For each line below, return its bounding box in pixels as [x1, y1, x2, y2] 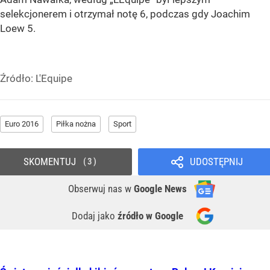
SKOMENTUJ [23, 155, 76, 168]
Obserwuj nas [68, 183, 125, 195]
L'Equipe [36, 72, 72, 85]
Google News [134, 183, 187, 195]
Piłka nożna [56, 119, 96, 129]
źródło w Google [118, 210, 183, 222]
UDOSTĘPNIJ [189, 155, 243, 168]
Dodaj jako [72, 210, 118, 222]
